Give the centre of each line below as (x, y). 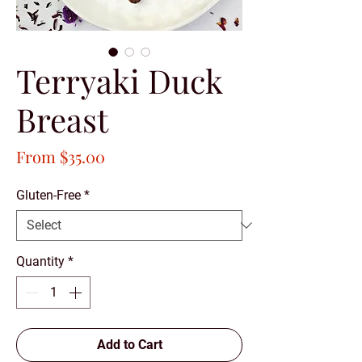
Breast (62, 119)
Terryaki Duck (120, 80)
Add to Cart (129, 344)
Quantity (40, 261)
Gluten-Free (48, 195)
